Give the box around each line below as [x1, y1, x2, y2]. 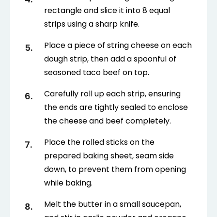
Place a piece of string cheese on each [44, 39, 192, 51]
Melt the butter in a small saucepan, [44, 198, 181, 210]
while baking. [44, 177, 93, 188]
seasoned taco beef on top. [44, 66, 149, 78]
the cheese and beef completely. [44, 115, 171, 126]
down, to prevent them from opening [44, 163, 186, 175]
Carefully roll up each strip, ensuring [44, 88, 181, 99]
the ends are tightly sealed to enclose [44, 101, 188, 113]
